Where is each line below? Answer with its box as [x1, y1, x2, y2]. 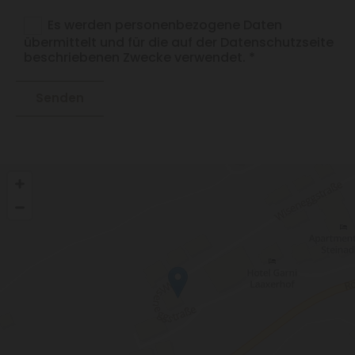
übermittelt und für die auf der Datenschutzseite [24, 33, 334, 52]
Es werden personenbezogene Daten [47, 16, 282, 35]
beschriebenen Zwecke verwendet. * [24, 48, 256, 67]
